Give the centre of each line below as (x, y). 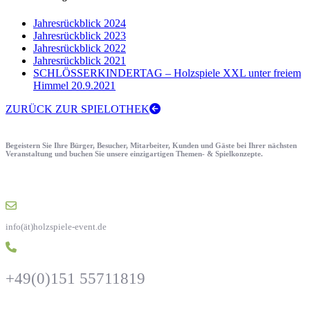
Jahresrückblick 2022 (80, 48)
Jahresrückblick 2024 (80, 23)
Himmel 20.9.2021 (74, 85)
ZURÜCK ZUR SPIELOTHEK (77, 109)
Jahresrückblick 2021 (80, 60)
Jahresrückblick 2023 (80, 35)
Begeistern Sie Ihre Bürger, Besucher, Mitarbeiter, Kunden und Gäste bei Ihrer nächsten (151, 145)
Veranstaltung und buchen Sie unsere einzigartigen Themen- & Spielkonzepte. (134, 153)
